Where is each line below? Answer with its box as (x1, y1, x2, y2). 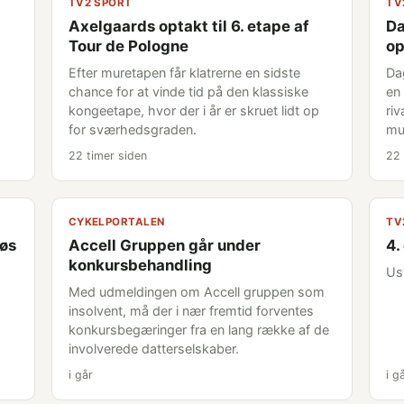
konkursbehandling (68, 256, 212, 274)
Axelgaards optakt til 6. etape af (68, 17, 308, 35)
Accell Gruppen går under (68, 236, 261, 254)
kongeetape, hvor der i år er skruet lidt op (68, 103, 319, 118)
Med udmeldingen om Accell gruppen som (68, 284, 325, 299)
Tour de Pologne (68, 37, 188, 55)
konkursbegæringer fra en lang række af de (68, 322, 329, 337)
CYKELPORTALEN (68, 216, 165, 228)
